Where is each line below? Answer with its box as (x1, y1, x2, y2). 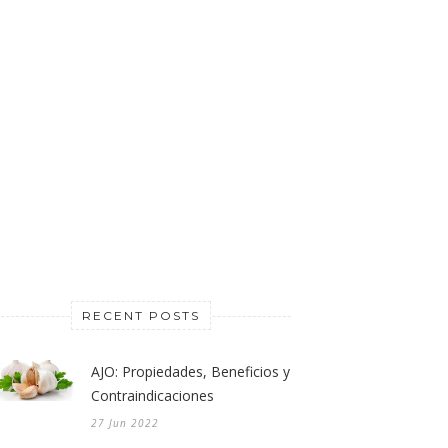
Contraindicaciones (91, 386, 214, 406)
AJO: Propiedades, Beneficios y (91, 362, 290, 382)
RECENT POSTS (82, 308, 200, 324)
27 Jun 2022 (91, 416, 159, 431)
